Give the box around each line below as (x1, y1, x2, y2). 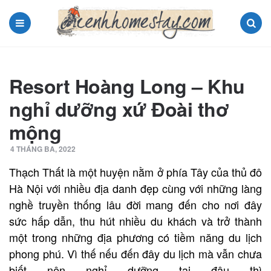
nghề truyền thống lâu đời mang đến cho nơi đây (9, 196, 262, 212)
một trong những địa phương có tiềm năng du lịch (9, 229, 262, 245)
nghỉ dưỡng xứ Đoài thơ (9, 94, 229, 123)
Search (235, 37, 266, 51)
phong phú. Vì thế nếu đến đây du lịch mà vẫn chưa (9, 245, 262, 261)
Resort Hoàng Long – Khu (9, 71, 245, 100)
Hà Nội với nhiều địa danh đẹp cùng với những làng (9, 180, 262, 196)
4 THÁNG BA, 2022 (10, 143, 76, 154)
